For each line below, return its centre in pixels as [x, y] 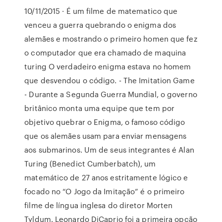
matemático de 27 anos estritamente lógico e [106, 177]
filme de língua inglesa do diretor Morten [99, 205]
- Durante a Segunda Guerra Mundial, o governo [111, 94]
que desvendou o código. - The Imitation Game [110, 80]
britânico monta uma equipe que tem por [100, 108]
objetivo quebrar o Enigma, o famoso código [105, 122]
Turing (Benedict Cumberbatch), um [90, 164]
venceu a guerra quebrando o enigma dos [100, 25]
